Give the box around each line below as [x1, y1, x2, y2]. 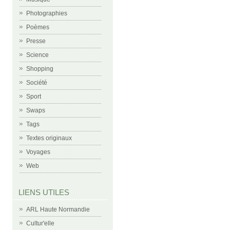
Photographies [26, 10, 67, 17]
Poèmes [26, 24, 49, 31]
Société [26, 79, 47, 86]
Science [26, 51, 49, 59]
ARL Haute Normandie [26, 206, 90, 213]
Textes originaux [26, 135, 72, 142]
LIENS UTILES [18, 188, 69, 197]
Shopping [26, 65, 53, 72]
